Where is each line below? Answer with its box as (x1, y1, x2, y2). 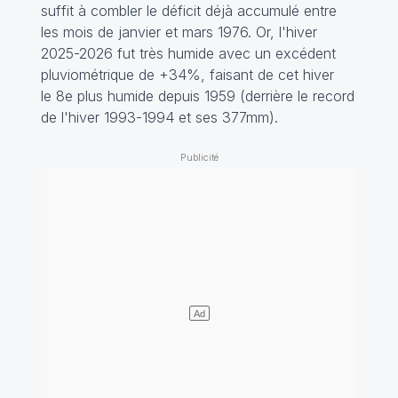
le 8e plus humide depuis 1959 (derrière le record (40, 86, 354, 105)
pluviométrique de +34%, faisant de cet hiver (40, 65, 334, 84)
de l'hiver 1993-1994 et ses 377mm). (40, 107, 283, 126)
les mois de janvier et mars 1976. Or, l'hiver (40, 22, 317, 41)
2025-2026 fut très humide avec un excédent (40, 44, 336, 62)
